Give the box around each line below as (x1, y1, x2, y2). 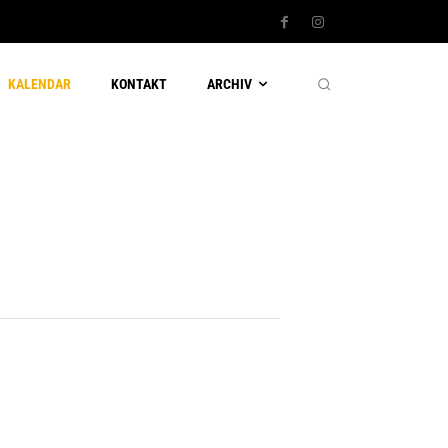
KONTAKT (111, 75, 168, 92)
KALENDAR (8, 75, 72, 92)
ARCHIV (207, 75, 253, 92)
